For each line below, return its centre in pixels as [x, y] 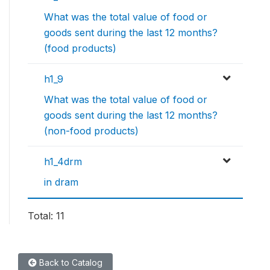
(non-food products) [91, 131]
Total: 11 [46, 216]
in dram [61, 182]
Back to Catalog [70, 263]
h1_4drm [63, 162]
